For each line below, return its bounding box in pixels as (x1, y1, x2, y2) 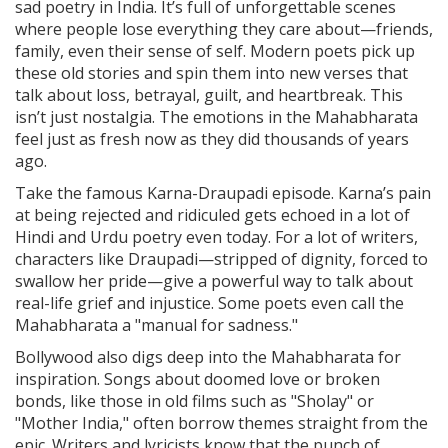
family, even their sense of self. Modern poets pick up (15, 40, 415, 63)
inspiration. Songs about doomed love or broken (15, 368, 380, 391)
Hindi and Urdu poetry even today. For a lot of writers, (15, 226, 418, 249)
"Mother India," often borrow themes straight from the (15, 412, 428, 435)
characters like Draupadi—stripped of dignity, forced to (15, 248, 428, 271)
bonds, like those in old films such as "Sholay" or (15, 390, 374, 413)
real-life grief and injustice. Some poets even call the (15, 292, 404, 315)
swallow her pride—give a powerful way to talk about (15, 270, 413, 293)
